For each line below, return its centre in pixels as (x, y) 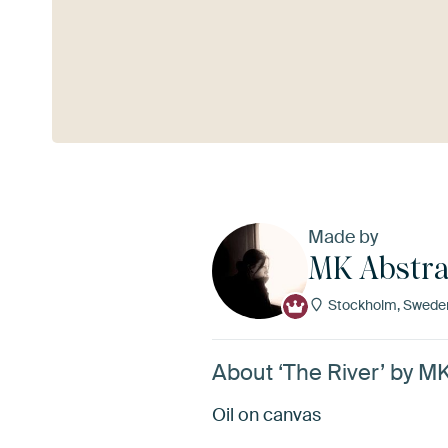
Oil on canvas (266, 414)
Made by (343, 236)
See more (89, 80)
